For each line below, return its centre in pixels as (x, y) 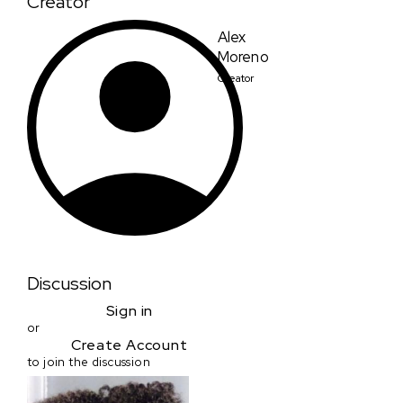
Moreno (243, 56)
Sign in (130, 311)
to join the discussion (89, 362)
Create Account (130, 345)
